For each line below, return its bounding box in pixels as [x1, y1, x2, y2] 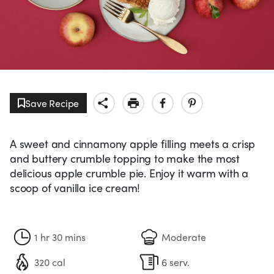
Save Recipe [25, 96, 80, 111]
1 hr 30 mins [34, 229, 86, 244]
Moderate [161, 229, 206, 244]
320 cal [34, 254, 65, 269]
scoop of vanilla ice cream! [10, 180, 141, 196]
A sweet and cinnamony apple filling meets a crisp [10, 136, 256, 152]
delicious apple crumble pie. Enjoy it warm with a [10, 165, 249, 181]
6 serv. [161, 254, 190, 269]
